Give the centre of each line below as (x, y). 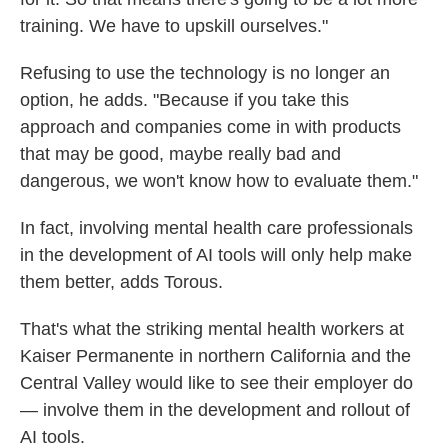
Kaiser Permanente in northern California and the (215, 356)
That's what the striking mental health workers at (212, 329)
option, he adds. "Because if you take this (184, 100)
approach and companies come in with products (210, 127)
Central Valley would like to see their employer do (216, 383)
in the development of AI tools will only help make (216, 255)
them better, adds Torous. (121, 282)
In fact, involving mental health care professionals (216, 228)
